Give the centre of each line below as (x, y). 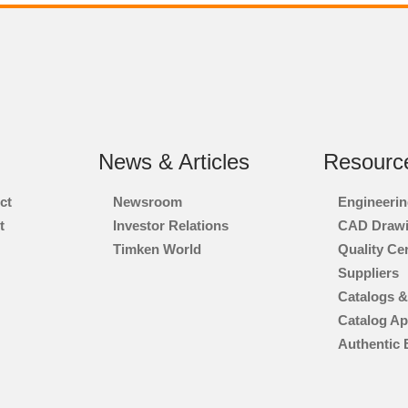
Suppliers (368, 273)
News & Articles (174, 162)
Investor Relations (171, 226)
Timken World (158, 250)
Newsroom (148, 202)
